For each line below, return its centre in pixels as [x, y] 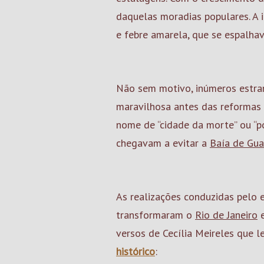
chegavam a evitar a [163, 143]
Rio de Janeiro [226, 215]
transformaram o [156, 215]
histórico [136, 251]
